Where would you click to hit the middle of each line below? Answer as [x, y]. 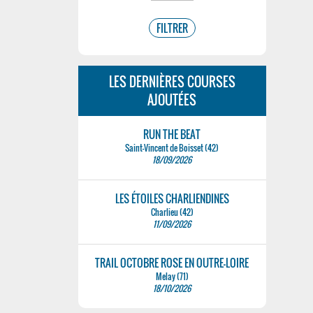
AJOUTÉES [172, 100]
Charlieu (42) [172, 212]
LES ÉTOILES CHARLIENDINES [172, 198]
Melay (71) [172, 276]
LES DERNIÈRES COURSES [172, 82]
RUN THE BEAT [172, 134]
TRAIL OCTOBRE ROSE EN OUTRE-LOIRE [172, 263]
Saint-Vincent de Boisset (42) [172, 148]
